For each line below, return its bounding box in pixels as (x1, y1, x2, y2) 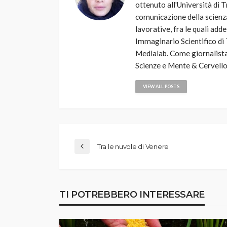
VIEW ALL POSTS (143, 84, 179, 90)
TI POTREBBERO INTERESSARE (59, 189, 205, 201)
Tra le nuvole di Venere (97, 142, 169, 151)
